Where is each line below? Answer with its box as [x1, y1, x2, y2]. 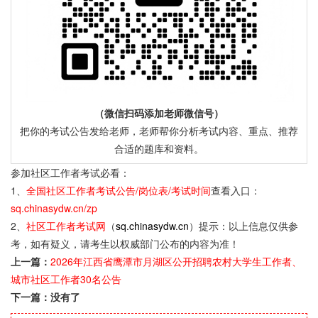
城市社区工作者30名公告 [11, 272, 121, 286]
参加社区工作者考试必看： [11, 165, 130, 180]
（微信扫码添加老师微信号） [94, 106, 224, 120]
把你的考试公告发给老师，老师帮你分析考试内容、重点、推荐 [20, 124, 298, 138]
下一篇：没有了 [11, 290, 80, 304]
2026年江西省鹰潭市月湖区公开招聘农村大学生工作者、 [50, 254, 302, 268]
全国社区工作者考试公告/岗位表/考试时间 [26, 183, 211, 197]
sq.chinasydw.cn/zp [11, 201, 97, 215]
